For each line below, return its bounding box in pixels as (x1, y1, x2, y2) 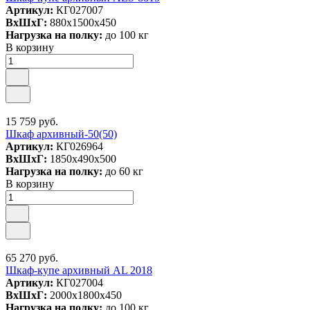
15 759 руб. (6, 116, 58, 128)
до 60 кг (105, 165, 143, 178)
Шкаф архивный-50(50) (6, 128, 117, 140)
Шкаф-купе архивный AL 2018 (6, 264, 152, 277)
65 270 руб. (6, 252, 58, 264)
